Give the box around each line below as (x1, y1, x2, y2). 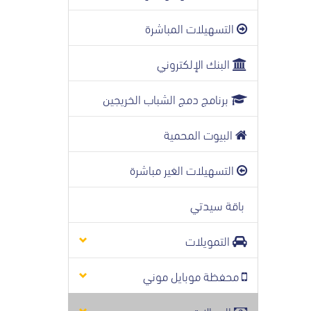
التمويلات (185, 230, 233, 249)
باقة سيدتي (190, 195, 247, 214)
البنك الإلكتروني (157, 53, 233, 72)
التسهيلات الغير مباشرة (130, 160, 237, 178)
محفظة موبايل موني (143, 266, 242, 285)
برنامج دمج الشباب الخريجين (103, 89, 231, 108)
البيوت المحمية (164, 124, 235, 143)
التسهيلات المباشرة (145, 18, 237, 37)
